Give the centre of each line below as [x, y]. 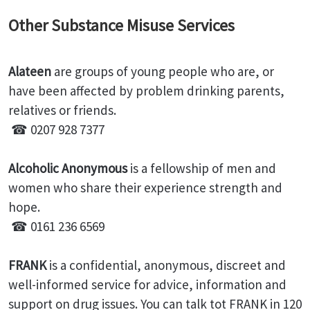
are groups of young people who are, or [163, 71]
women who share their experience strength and [145, 188]
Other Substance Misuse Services [121, 25]
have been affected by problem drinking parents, [146, 91]
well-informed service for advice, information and [147, 284]
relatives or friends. [62, 110]
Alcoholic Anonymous [68, 168]
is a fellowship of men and [202, 168]
